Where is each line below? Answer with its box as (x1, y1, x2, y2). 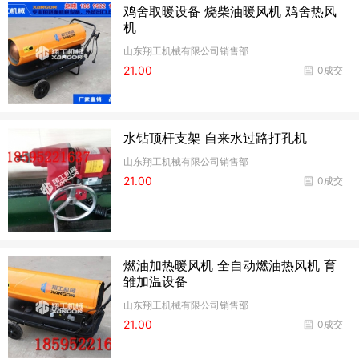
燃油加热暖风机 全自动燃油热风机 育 (123, 256, 337, 273)
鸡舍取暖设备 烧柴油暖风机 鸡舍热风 (123, 2, 337, 19)
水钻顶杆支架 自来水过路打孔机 (123, 130, 308, 147)
